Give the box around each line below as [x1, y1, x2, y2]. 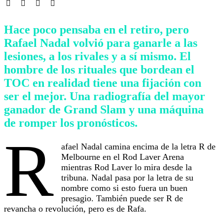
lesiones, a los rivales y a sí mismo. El [4, 50, 191, 63]
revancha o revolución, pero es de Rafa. [4, 204, 149, 214]
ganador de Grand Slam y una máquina [4, 103, 204, 116]
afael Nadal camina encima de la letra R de [61, 142, 216, 152]
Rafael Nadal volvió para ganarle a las [4, 37, 197, 50]
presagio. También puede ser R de [61, 193, 184, 204]
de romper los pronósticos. [4, 116, 138, 130]
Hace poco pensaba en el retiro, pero [4, 23, 189, 37]
